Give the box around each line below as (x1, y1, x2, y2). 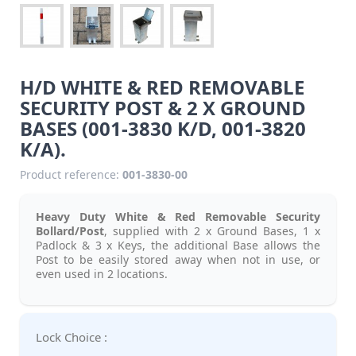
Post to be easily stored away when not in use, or (36, 251, 320, 267)
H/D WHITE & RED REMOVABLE (20, 73, 304, 100)
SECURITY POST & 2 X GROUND (20, 94, 306, 121)
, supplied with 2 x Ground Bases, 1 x (104, 222, 320, 238)
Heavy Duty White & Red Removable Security (36, 208, 320, 224)
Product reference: (20, 166, 119, 182)
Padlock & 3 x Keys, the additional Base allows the (36, 237, 320, 253)
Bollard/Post (36, 222, 104, 238)
